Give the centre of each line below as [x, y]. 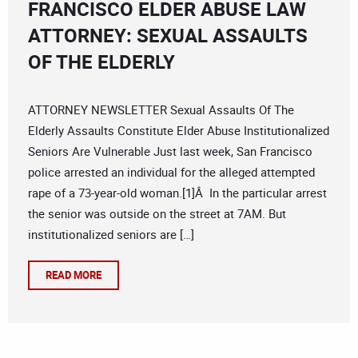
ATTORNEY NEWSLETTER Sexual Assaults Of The [161, 110]
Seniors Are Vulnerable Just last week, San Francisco [170, 151]
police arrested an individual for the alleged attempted [171, 172]
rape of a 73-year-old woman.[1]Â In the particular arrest [177, 193]
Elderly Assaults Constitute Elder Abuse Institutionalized [179, 131]
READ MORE [74, 275]
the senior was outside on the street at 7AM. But [157, 214]
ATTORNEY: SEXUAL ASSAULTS [168, 36]
